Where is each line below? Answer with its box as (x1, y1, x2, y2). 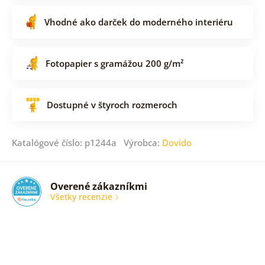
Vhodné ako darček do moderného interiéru (44, 15, 233, 28)
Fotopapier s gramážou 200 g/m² (45, 57, 183, 69)
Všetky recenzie (50, 191, 115, 203)
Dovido (161, 136, 192, 148)
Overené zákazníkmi (50, 180, 147, 193)
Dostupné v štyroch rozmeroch (46, 98, 177, 111)
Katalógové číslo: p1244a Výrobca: (11, 136, 162, 148)
